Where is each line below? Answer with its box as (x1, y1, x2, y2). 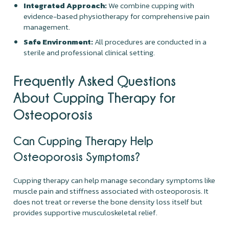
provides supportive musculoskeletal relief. (13, 206, 158, 218)
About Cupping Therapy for (13, 89, 176, 105)
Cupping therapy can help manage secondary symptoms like (13, 174, 216, 186)
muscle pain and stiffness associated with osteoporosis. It (13, 185, 209, 197)
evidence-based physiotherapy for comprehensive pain (24, 10, 210, 22)
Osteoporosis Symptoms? (13, 149, 141, 163)
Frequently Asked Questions (13, 73, 176, 88)
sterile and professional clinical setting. (24, 46, 155, 58)
